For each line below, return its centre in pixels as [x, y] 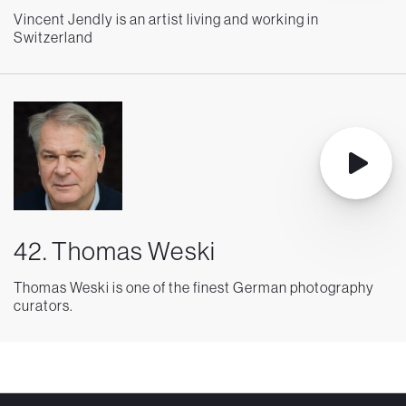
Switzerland [53, 38]
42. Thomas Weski [115, 251]
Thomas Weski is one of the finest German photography [194, 288]
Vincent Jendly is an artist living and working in [166, 19]
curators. [43, 306]
